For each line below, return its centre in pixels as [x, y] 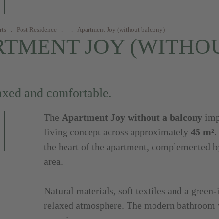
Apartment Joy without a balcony [132, 117]
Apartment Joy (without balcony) [121, 30]
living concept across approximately [117, 132]
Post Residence [36, 30]
